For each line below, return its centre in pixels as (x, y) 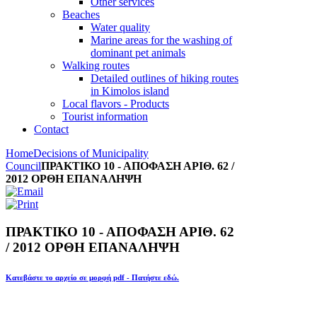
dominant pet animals (138, 53)
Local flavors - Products (116, 104)
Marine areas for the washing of (161, 40)
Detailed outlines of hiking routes (165, 78)
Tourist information (105, 116)
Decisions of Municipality (91, 153)
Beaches (81, 15)
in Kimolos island (130, 91)
